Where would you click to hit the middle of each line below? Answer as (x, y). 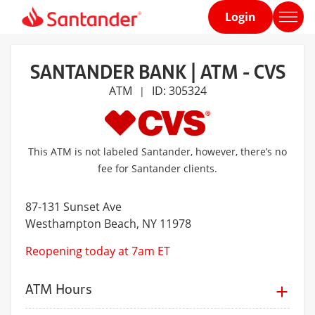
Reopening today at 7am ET (98, 251)
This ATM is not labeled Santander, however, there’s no (157, 152)
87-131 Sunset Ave (73, 207)
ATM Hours (59, 289)
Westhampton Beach (81, 224)
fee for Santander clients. (157, 169)
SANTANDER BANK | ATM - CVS (157, 71)
